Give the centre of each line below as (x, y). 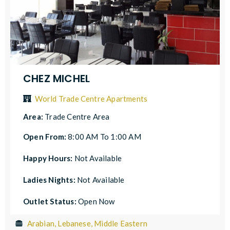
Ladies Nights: (50, 179)
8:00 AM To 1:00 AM (104, 136)
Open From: (46, 136)
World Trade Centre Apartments (91, 98)
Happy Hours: (49, 158)
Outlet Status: (50, 201)
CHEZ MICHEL (57, 78)
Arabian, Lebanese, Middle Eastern (87, 223)
